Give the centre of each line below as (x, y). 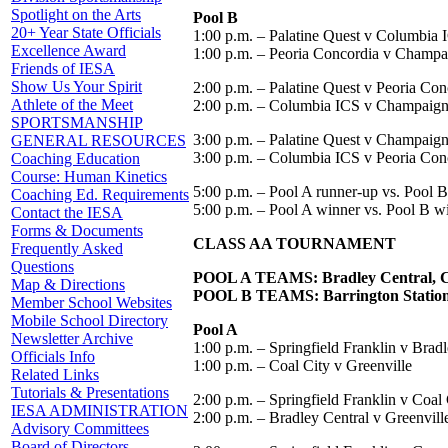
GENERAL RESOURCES (98, 140)
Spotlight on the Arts (76, 14)
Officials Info (53, 356)
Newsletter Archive (72, 338)
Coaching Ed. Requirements (100, 194)
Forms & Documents (77, 230)
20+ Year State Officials (86, 32)
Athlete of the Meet (72, 104)
